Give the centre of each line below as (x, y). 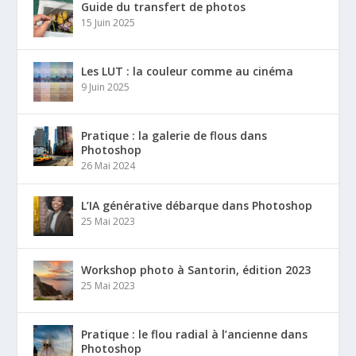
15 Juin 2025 (108, 22)
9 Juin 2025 (106, 87)
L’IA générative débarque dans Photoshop (197, 205)
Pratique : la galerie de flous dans (174, 135)
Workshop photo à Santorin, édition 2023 (196, 269)
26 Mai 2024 (108, 165)
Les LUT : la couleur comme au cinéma (188, 71)
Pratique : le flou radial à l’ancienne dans (195, 334)
